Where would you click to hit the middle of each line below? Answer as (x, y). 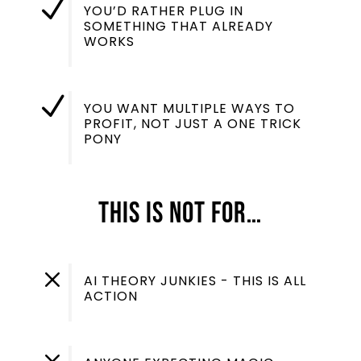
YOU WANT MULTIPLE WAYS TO (189, 108)
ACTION (110, 296)
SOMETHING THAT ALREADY (178, 26)
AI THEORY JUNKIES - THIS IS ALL (195, 280)
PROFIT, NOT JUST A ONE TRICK (192, 123)
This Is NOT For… (180, 214)
